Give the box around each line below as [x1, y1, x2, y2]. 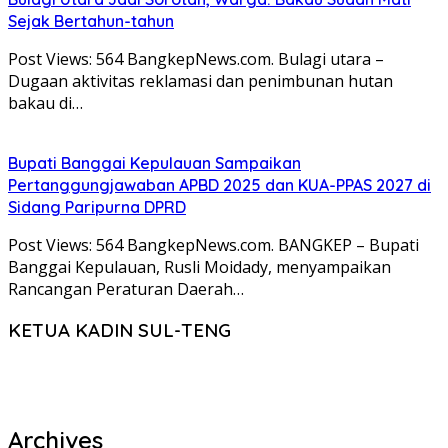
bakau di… [8, 91, 83, 114]
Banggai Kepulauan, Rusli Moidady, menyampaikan [8, 255, 391, 278]
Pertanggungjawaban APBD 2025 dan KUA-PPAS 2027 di [8, 174, 431, 195]
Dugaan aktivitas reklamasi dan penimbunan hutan [8, 69, 393, 92]
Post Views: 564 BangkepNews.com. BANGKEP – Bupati [8, 233, 419, 256]
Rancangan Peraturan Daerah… [8, 277, 244, 300]
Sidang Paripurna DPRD [8, 196, 186, 217]
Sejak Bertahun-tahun [8, 10, 174, 31]
